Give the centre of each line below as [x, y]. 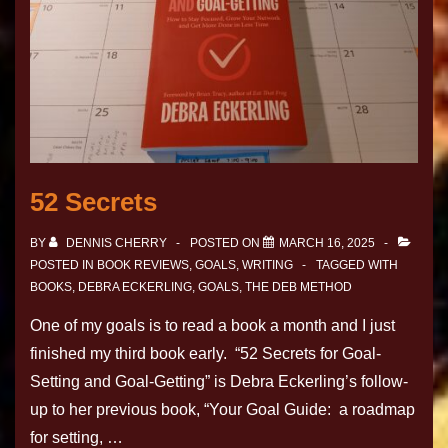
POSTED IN [63, 265]
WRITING [267, 265]
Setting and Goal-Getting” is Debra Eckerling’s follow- [219, 382]
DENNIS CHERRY [116, 243]
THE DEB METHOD [298, 287]
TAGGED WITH [357, 265]
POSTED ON [226, 243]
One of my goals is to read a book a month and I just [212, 326]
